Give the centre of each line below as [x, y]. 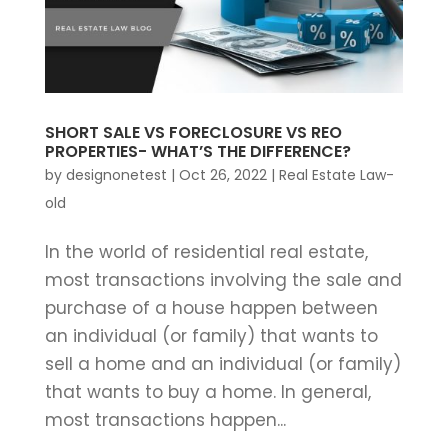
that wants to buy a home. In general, [207, 391]
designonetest [116, 174]
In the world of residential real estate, [206, 251]
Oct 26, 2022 [222, 174]
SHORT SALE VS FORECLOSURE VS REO [193, 132]
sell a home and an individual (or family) [222, 363]
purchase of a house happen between [211, 307]
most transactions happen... [165, 419]
